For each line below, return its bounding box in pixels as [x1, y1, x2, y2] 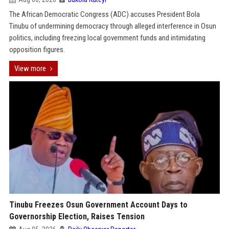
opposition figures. [9, 45, 65, 54]
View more [14, 64, 46, 73]
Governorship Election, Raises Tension [9, 212, 145, 221]
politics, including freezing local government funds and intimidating [9, 33, 205, 42]
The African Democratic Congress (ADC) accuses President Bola [9, 10, 200, 19]
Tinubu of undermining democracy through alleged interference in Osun [9, 21, 216, 31]
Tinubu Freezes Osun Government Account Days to [9, 200, 188, 210]
